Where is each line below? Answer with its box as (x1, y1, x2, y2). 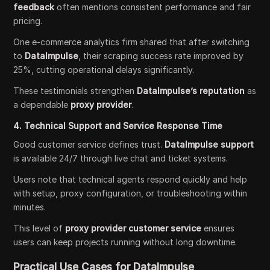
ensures (201, 222, 235, 233)
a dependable (13, 99, 71, 110)
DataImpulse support (165, 139, 254, 149)
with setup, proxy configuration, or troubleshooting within (13, 187, 248, 198)
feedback (13, 1, 55, 12)
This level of (13, 222, 66, 233)
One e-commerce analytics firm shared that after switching (13, 36, 250, 47)
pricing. (13, 15, 43, 26)
